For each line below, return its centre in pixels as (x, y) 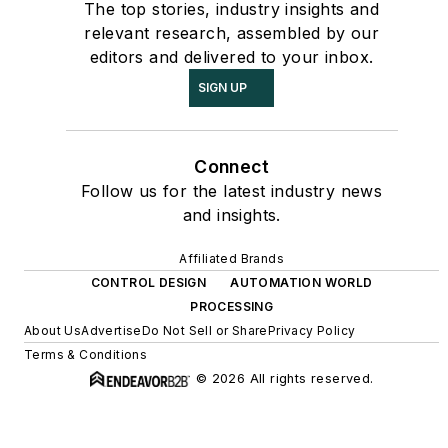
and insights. (231, 215)
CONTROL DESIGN (148, 283)
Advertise (111, 331)
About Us (53, 331)
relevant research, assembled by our (232, 33)
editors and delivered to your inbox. (231, 57)
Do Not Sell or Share (204, 331)
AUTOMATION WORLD (301, 283)
